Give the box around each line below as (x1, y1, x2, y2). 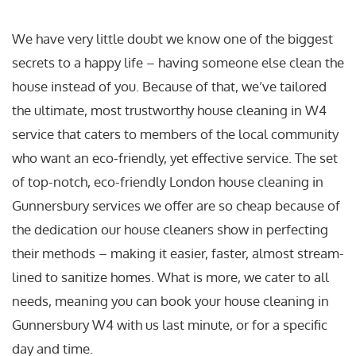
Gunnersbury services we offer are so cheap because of (12, 196, 340, 214)
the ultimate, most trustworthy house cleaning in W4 (12, 101, 327, 118)
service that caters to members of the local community (12, 125, 339, 142)
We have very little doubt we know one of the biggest (12, 29, 333, 47)
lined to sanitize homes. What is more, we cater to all (12, 268, 329, 285)
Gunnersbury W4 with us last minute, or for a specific (12, 315, 327, 333)
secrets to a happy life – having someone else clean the (12, 53, 344, 71)
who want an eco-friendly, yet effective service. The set (12, 149, 338, 166)
